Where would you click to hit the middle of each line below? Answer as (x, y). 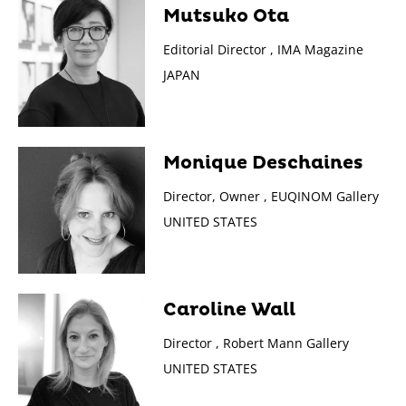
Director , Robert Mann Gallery (256, 343)
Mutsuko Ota (226, 16)
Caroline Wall (229, 309)
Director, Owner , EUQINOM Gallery (271, 196)
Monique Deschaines (263, 163)
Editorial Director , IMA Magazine (263, 49)
